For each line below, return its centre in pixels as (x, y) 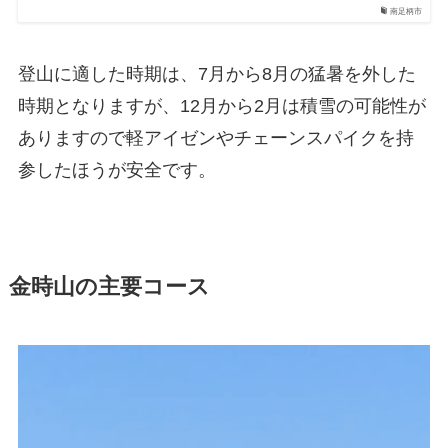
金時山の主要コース (109, 287)
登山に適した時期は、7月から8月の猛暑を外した (216, 74)
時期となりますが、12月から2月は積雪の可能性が (221, 106)
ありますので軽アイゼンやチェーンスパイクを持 (215, 138)
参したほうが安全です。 (116, 170)
